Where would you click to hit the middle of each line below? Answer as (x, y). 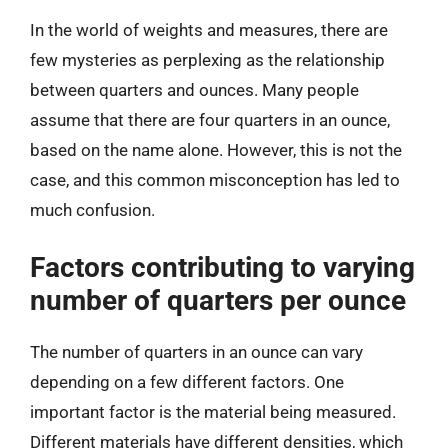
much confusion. (92, 210)
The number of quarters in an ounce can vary (196, 351)
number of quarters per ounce (218, 300)
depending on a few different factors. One (187, 381)
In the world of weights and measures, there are (209, 30)
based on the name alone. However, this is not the (216, 150)
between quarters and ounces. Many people (194, 90)
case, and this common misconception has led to (215, 180)
